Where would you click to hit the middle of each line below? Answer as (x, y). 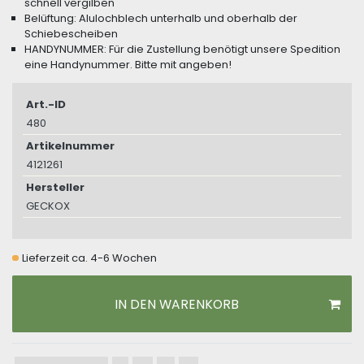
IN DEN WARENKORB (176, 304)
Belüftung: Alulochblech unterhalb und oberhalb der (161, 19)
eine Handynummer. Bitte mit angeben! (128, 65)
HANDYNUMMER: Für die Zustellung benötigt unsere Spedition (182, 50)
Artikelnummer (70, 146)
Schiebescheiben (71, 34)
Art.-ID (46, 105)
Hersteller (55, 188)
